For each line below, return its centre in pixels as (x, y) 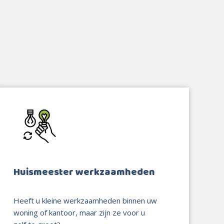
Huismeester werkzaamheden (84, 172)
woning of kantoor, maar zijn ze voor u (79, 212)
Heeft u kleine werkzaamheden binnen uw (85, 200)
